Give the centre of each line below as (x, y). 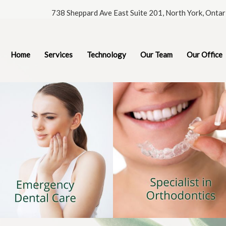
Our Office (204, 55)
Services (58, 55)
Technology (106, 55)
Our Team (156, 55)
